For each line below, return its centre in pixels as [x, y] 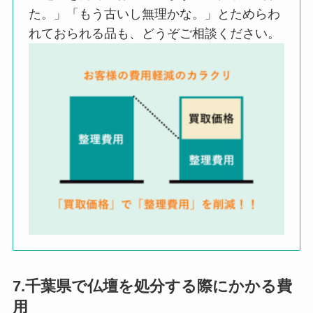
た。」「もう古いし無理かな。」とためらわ [155, 14]
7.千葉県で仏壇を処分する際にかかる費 [152, 287]
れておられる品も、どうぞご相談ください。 [155, 33]
